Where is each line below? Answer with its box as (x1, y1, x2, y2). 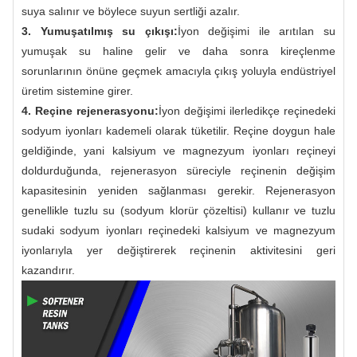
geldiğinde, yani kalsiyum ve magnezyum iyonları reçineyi (22, 143, 335, 157)
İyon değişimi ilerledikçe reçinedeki (159, 104, 335, 117)
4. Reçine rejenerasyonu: (22, 104, 159, 117)
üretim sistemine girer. (22, 84, 133, 97)
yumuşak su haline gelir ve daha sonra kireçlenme (22, 44, 335, 57)
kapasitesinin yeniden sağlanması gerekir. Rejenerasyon (22, 183, 335, 197)
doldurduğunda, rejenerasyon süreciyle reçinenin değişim (22, 163, 335, 177)
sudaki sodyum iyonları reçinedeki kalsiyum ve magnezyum (22, 223, 335, 237)
